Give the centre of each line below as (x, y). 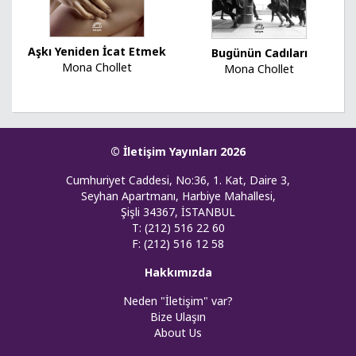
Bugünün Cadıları (259, 53)
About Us (178, 333)
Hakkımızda (178, 273)
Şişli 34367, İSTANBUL (178, 212)
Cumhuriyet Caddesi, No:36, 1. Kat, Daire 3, (178, 180)
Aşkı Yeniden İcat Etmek (97, 51)
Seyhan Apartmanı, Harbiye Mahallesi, (178, 196)
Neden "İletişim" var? (178, 301)
